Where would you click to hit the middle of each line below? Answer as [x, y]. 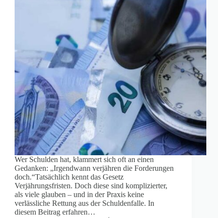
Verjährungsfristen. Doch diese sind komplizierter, [91, 186]
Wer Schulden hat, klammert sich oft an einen [84, 160]
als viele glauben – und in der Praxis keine [79, 195]
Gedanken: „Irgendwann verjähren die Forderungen [94, 168]
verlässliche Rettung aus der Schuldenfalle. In [84, 203]
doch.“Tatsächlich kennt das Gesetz [69, 177]
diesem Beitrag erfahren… [55, 212]
